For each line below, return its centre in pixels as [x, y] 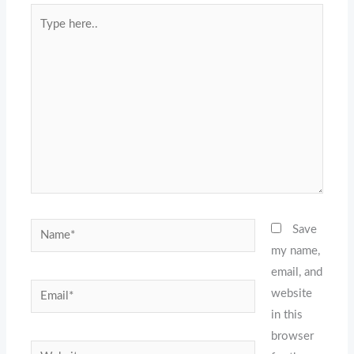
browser [292, 336]
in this [286, 314]
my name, [295, 250]
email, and [296, 272]
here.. [45, 35]
